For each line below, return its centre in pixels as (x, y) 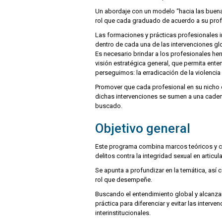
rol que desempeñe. (124, 180)
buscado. (109, 106)
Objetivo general (143, 129)
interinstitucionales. (123, 213)
